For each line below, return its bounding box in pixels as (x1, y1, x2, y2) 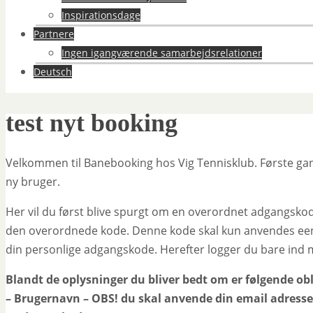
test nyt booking (6, 108, 177, 137)
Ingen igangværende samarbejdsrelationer (61, 46, 262, 59)
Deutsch (34, 65, 72, 78)
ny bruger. (6, 173, 60, 189)
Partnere (34, 27, 74, 41)
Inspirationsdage (61, 8, 140, 22)
